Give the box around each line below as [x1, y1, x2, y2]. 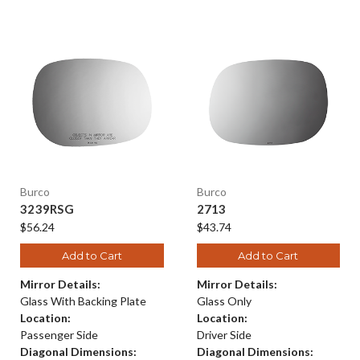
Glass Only [196, 293, 252, 308]
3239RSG [20, 201, 74, 216]
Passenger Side [20, 327, 98, 342]
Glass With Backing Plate [20, 293, 146, 308]
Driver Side [196, 327, 252, 342]
